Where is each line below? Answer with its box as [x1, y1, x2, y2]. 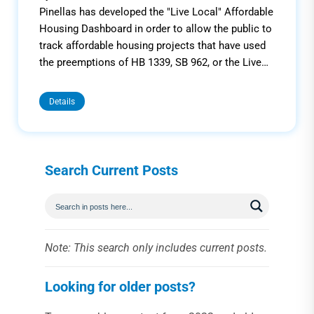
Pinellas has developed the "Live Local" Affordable [39, 5, 273, 18]
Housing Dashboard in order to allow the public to [39, 22, 272, 35]
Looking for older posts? [45, 278, 196, 295]
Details [49, 96, 75, 107]
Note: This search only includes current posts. [45, 240, 267, 254]
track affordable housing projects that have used [39, 39, 266, 52]
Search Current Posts [45, 161, 178, 179]
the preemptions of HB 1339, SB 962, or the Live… [39, 55, 268, 69]
